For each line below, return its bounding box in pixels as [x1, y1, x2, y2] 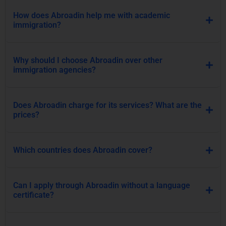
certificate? [13, 190, 54, 200]
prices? [13, 110, 39, 120]
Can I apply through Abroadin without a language [13, 181, 190, 190]
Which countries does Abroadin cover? [13, 145, 152, 155]
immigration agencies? [13, 65, 96, 75]
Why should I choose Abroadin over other [13, 55, 162, 65]
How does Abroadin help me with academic [13, 11, 170, 20]
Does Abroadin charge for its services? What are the [13, 100, 202, 110]
